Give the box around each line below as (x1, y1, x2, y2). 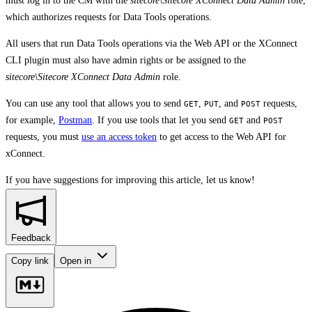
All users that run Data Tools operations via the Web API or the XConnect (6, 38, 297, 49)
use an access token (81, 131, 157, 142)
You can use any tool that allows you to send (6, 97, 184, 109)
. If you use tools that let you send (92, 114, 229, 125)
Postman (58, 114, 92, 125)
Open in (60, 255, 94, 266)
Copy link (11, 255, 49, 266)
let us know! (206, 174, 255, 185)
